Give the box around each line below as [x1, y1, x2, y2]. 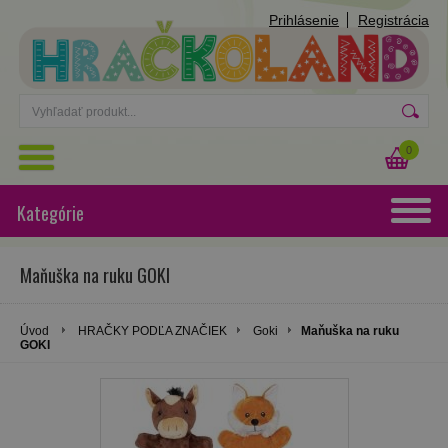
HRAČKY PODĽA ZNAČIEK [78, 323, 227, 338]
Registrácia [358, 12, 429, 28]
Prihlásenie [269, 12, 339, 28]
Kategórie [17, 199, 84, 226]
